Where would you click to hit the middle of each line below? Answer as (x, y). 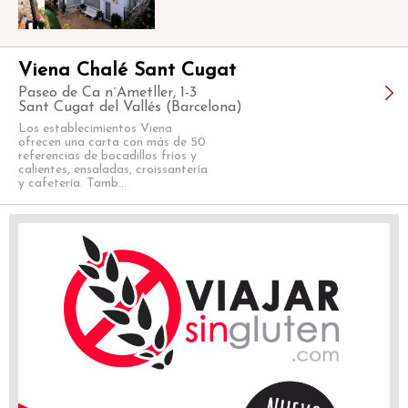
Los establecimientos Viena (95, 128)
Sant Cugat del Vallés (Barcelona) (130, 107)
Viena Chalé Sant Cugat (127, 70)
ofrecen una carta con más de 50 (112, 142)
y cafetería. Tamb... (72, 183)
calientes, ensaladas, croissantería (113, 169)
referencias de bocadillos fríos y (107, 156)
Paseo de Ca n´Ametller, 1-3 (107, 92)
